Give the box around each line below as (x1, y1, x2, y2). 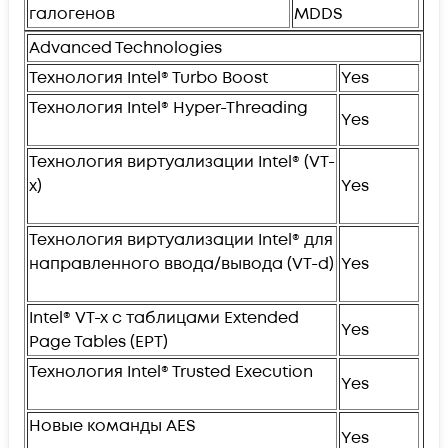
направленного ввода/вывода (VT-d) (29, 252, 334, 275)
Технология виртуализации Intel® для (29, 228, 333, 251)
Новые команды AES (29, 414, 196, 437)
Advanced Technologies (29, 36, 222, 59)
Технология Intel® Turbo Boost (29, 66, 268, 89)
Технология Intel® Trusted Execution (29, 360, 313, 383)
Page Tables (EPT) (29, 330, 168, 353)
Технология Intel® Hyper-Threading (29, 96, 308, 119)
